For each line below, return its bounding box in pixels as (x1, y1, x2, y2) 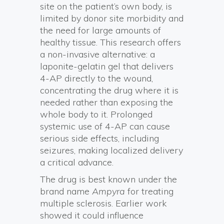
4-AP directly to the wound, (40, 72, 153, 84)
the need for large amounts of (40, 24, 161, 36)
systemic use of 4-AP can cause (40, 120, 170, 132)
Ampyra (89, 185, 125, 197)
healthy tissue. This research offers (40, 36, 181, 48)
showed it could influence (40, 209, 143, 221)
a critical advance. (40, 156, 113, 168)
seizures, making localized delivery (40, 144, 183, 156)
